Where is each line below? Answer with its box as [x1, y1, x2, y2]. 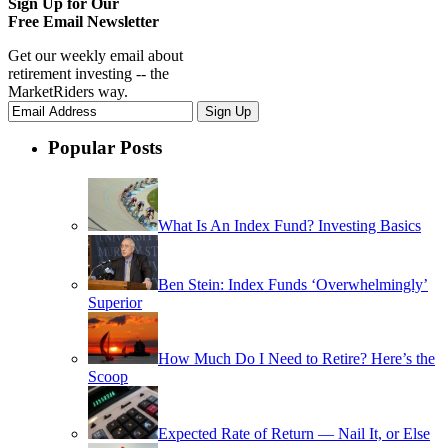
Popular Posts [48, 136, 162, 158]
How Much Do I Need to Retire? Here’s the [158, 349, 435, 367]
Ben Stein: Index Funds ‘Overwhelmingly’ [158, 275, 428, 293]
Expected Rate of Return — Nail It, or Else [158, 424, 430, 442]
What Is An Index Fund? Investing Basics [158, 216, 421, 234]
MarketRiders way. [8, 83, 128, 101]
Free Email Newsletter [8, 13, 159, 31]
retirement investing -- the [8, 65, 169, 83]
